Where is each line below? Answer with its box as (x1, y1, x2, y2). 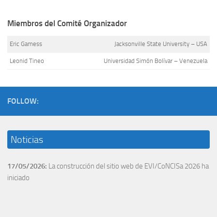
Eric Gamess (10, 40, 42, 47)
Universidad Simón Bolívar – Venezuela (104, 57, 207, 64)
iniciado (7, 173, 30, 182)
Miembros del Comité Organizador (7, 18, 127, 28)
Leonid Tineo (10, 57, 44, 64)
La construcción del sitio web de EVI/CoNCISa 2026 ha (47, 161, 209, 170)
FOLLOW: (7, 96, 39, 106)
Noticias (11, 133, 43, 145)
